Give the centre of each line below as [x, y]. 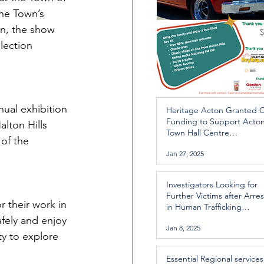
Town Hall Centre [198, 133]
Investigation [190, 218]
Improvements [193, 144]
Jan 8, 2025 [183, 227]
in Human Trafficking [204, 207]
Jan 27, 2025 [185, 153]
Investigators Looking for [212, 184]
